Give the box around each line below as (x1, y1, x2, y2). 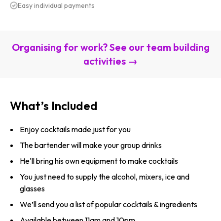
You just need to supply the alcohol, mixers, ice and (20, 172, 189, 182)
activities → (83, 55, 138, 67)
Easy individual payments (18, 1, 95, 10)
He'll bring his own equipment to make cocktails (20, 156, 178, 166)
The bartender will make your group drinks (20, 140, 162, 150)
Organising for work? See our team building (11, 41, 210, 53)
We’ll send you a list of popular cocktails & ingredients (20, 199, 197, 210)
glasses (20, 184, 45, 194)
